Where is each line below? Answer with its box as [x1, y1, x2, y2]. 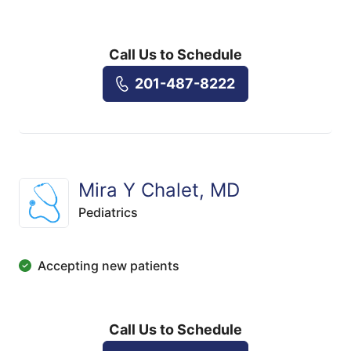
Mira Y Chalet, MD [78, 179, 240, 201]
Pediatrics [78, 204, 138, 220]
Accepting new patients [38, 258, 179, 273]
